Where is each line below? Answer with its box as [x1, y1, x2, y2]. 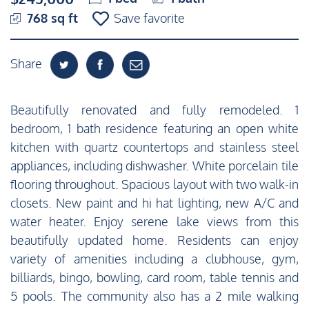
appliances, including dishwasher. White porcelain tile [10, 158, 299, 174]
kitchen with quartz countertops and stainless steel [10, 139, 299, 155]
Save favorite [114, 10, 186, 26]
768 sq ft [27, 10, 82, 26]
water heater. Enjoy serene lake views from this [10, 214, 299, 230]
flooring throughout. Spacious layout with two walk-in [10, 177, 299, 192]
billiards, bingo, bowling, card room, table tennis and [10, 270, 299, 286]
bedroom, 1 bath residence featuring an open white [10, 121, 299, 137]
